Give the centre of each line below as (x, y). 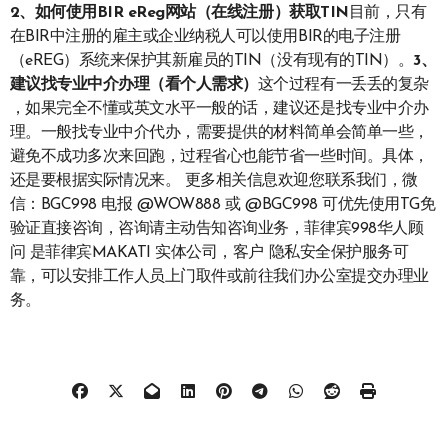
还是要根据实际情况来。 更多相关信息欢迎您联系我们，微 (213, 180)
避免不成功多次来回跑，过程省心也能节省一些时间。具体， (219, 156)
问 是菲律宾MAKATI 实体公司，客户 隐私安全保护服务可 (209, 252)
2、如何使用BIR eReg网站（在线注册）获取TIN (179, 12)
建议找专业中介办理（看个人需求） (133, 84)
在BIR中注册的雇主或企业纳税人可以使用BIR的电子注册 (205, 36)
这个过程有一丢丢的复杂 (343, 84)
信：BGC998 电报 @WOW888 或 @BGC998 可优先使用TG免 (222, 204)
